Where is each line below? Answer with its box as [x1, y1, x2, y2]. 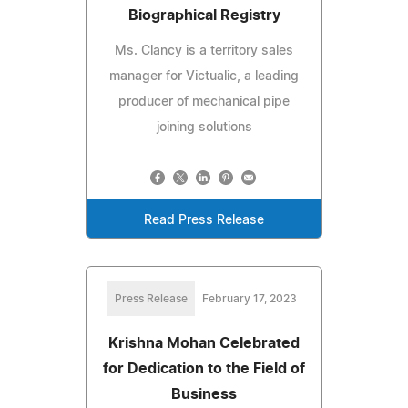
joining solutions [156, 120, 252, 134]
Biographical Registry [127, 7, 280, 23]
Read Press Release [144, 213, 264, 227]
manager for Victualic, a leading [109, 69, 299, 83]
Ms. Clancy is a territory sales [115, 44, 293, 57]
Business [171, 386, 237, 402]
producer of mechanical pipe [118, 95, 290, 108]
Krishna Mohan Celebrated [108, 335, 300, 351]
